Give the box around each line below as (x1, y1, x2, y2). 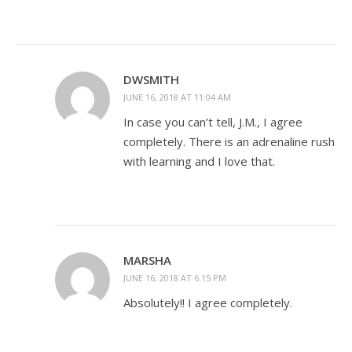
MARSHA (123, 252, 171, 268)
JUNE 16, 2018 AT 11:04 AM (123, 91, 231, 103)
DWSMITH (123, 71, 179, 87)
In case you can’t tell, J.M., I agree (123, 114, 302, 130)
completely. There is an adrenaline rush (123, 134, 335, 149)
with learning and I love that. (123, 153, 275, 169)
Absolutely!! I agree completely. (123, 295, 292, 310)
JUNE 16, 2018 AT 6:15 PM (123, 272, 226, 284)
